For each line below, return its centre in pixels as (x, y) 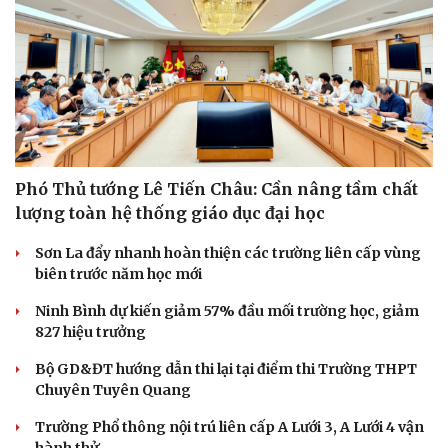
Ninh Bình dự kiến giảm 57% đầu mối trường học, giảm (227, 310)
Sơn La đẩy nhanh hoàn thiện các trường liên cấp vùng (228, 252)
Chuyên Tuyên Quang (113, 389)
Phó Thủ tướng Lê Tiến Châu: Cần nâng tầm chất (216, 188)
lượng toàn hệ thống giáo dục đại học (170, 212)
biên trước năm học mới (118, 273)
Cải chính (47, 352)
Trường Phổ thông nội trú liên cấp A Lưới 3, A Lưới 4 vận (229, 426)
